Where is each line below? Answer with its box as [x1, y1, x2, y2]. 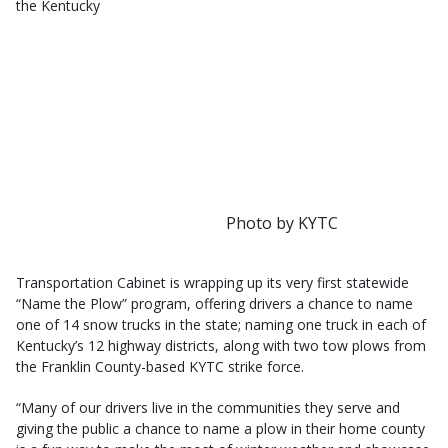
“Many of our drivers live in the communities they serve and [16, 397, 400, 417]
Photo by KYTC [226, 211, 338, 234]
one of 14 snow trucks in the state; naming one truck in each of [16, 314, 426, 334]
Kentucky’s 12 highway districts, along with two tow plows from [16, 335, 426, 355]
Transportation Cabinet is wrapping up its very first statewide [16, 272, 409, 292]
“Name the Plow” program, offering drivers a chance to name [16, 293, 413, 313]
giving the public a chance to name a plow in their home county [16, 418, 425, 438]
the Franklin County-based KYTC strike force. [16, 356, 304, 376]
